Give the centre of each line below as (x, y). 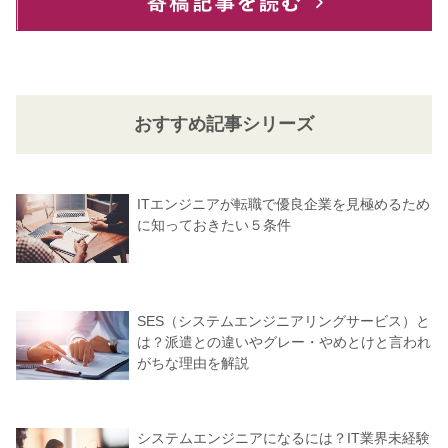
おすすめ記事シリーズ (224, 124)
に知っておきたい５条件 (214, 225)
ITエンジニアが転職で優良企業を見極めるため (283, 204)
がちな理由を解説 (193, 363)
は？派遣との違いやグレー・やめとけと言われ (284, 342)
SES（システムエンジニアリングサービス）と (283, 321)
